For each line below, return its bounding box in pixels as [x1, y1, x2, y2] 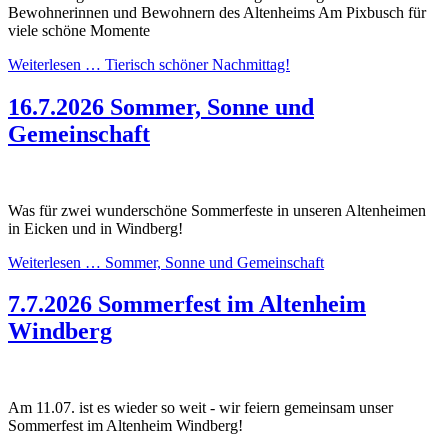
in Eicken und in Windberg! [8, 219, 183, 237]
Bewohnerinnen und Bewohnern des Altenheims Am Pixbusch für [8, 3, 426, 21]
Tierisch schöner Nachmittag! [101, 55, 290, 73]
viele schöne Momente [8, 21, 150, 39]
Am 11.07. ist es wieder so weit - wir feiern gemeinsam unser [8, 399, 393, 417]
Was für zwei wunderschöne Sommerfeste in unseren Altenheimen [8, 201, 426, 219]
